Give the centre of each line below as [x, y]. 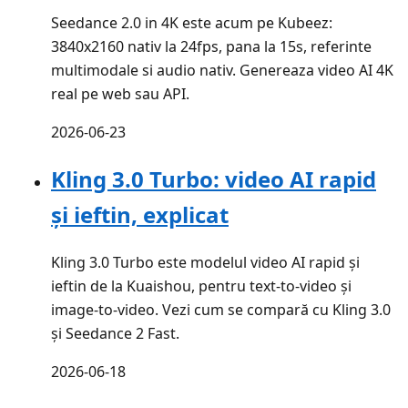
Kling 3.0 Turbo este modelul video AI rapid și [205, 263]
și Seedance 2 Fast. [115, 334]
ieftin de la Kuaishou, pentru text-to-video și [201, 286]
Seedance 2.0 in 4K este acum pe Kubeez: [192, 22]
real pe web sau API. [120, 93]
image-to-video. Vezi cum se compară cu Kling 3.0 [221, 310]
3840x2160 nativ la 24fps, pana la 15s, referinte [211, 46]
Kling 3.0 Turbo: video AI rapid [214, 179]
